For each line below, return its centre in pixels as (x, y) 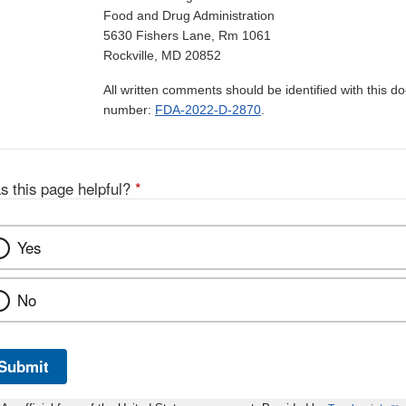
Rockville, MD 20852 (162, 56)
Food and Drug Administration (189, 16)
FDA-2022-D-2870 (208, 110)
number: (129, 110)
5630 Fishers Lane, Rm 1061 (187, 36)
